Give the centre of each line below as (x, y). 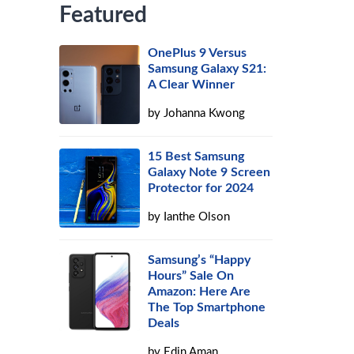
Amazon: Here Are (200, 292)
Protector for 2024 (201, 188)
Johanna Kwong (205, 113)
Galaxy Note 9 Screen (209, 172)
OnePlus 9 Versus (198, 53)
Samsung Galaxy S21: (207, 69)
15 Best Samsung (196, 156)
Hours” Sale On (191, 276)
